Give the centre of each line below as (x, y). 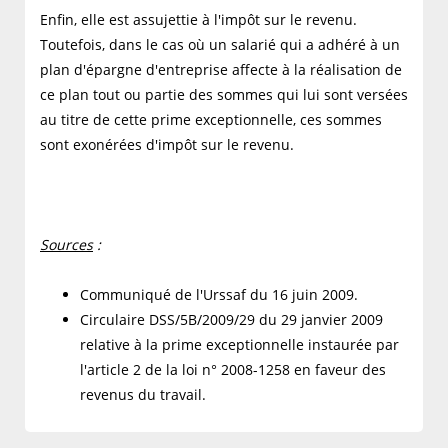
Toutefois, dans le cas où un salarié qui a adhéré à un (220, 45)
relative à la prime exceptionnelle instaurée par (239, 345)
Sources (66, 245)
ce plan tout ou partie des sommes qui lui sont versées (224, 95)
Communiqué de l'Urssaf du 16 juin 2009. (219, 295)
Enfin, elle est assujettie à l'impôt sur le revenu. (198, 20)
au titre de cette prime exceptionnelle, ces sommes (211, 120)
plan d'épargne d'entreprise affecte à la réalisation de (221, 70)
